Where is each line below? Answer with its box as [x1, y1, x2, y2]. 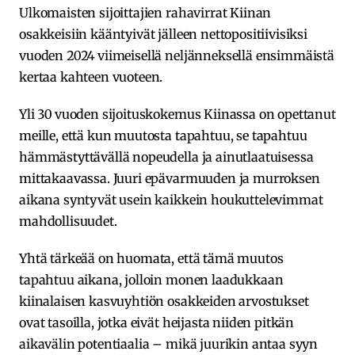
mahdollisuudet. [19, 213, 117, 230]
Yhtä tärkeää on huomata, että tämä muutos [19, 250, 284, 267]
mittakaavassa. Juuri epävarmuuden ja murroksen [19, 170, 320, 187]
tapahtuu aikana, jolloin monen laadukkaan [19, 272, 284, 288]
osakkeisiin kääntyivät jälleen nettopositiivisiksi [19, 26, 307, 43]
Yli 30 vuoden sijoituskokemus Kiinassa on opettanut [19, 106, 336, 123]
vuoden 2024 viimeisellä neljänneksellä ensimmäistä [19, 48, 334, 64]
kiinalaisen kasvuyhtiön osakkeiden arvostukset [19, 293, 309, 310]
